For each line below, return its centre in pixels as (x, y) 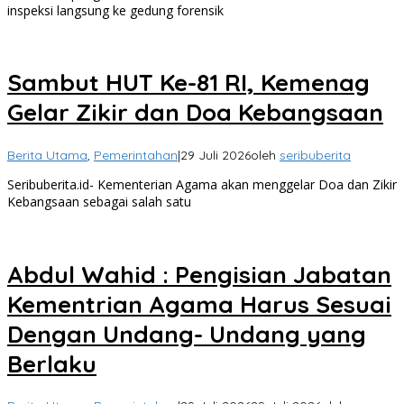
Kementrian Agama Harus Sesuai (199, 304)
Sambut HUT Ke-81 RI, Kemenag (188, 83)
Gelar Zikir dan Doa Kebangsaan (195, 113)
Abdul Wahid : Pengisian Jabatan (199, 274)
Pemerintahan (136, 155)
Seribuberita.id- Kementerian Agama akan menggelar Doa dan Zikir (202, 184)
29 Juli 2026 (216, 155)
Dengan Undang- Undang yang (187, 334)
